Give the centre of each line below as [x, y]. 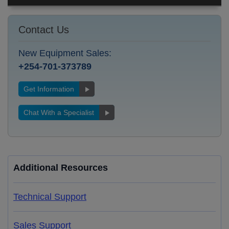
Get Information [49, 89]
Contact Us [44, 30]
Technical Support [50, 197]
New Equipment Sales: [65, 53]
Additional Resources [61, 168]
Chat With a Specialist [59, 112]
